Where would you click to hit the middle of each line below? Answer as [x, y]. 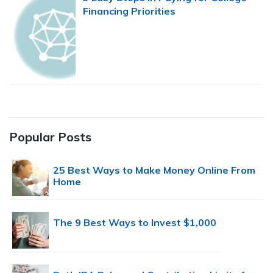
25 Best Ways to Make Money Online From [154, 170]
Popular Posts [50, 137]
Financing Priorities [129, 11]
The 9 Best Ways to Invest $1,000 [135, 223]
